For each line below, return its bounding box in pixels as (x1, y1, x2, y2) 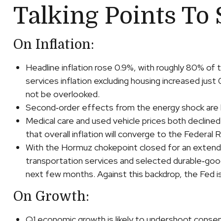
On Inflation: (13, 37, 94, 52)
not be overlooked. (25, 88, 100, 100)
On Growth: (13, 189, 89, 204)
